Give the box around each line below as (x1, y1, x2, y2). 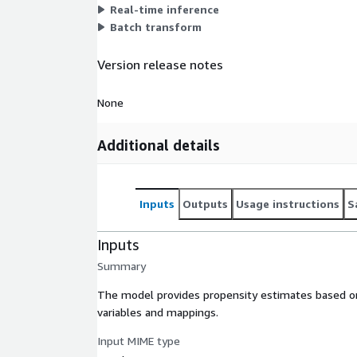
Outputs (182, 196, 228, 210)
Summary (97, 258, 146, 273)
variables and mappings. (97, 304, 218, 319)
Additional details (97, 135, 220, 154)
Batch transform (110, 19, 202, 33)
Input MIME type (97, 333, 180, 347)
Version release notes (97, 57, 223, 73)
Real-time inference (110, 2, 219, 16)
